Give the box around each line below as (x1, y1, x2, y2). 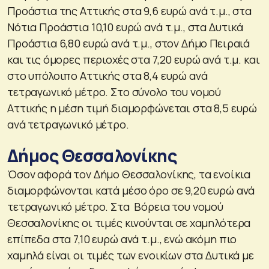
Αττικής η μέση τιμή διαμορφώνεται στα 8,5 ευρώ (7, 100, 258, 115)
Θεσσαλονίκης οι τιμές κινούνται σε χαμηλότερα (7, 215, 251, 230)
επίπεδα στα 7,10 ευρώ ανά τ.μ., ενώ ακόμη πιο (7, 231, 237, 246)
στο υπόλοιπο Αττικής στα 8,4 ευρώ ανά (7, 68, 208, 83)
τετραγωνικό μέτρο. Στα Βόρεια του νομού (7, 199, 223, 214)
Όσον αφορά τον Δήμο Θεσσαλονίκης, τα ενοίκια (7, 166, 250, 181)
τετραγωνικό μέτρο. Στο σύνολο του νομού (7, 84, 222, 99)
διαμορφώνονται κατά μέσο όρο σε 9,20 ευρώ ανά (7, 183, 255, 198)
